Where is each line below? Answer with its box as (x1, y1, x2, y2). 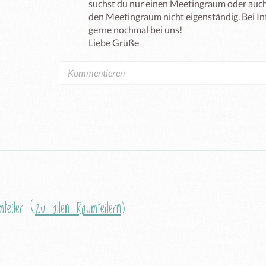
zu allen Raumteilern (35, 196, 121, 221)
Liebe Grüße (88, 36, 142, 48)
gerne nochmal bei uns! (88, 23, 182, 35)
